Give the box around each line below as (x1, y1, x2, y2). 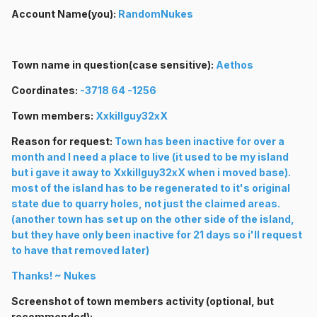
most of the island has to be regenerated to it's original (11, 182, 290, 195)
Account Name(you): (11, 8, 118, 21)
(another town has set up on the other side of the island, (11, 213, 294, 226)
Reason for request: (11, 135, 115, 148)
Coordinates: (11, 84, 80, 97)
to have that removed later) (11, 244, 149, 257)
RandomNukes (118, 8, 193, 21)
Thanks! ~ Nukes (11, 270, 96, 282)
